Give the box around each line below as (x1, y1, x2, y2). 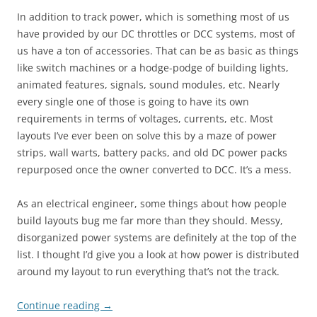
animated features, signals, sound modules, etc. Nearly (17, 78, 279, 91)
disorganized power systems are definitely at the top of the (17, 231, 296, 244)
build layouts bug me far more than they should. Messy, (17, 214, 283, 227)
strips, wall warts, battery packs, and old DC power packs (17, 146, 287, 159)
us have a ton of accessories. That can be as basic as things (17, 44, 299, 57)
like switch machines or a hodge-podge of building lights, (17, 61, 289, 74)
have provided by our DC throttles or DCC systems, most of (17, 27, 295, 40)
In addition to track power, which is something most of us (17, 10, 289, 23)
